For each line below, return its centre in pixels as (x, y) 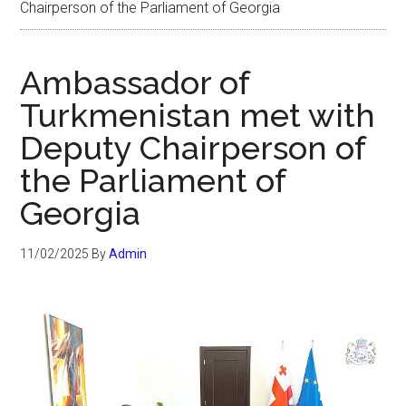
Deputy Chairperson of (193, 148)
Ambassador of (135, 82)
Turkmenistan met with (198, 115)
